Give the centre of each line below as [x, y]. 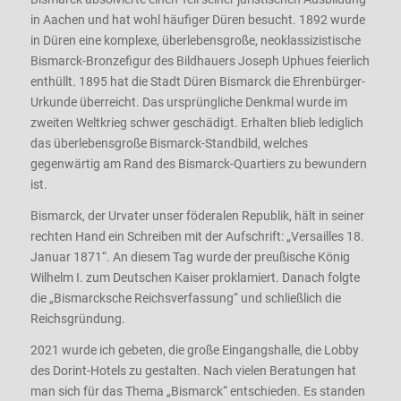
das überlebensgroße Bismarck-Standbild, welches [169, 144]
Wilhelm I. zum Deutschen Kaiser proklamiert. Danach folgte [195, 278]
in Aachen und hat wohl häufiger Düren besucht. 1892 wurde [197, 20]
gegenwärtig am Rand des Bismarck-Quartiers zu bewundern [198, 164]
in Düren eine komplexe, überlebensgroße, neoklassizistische [195, 41]
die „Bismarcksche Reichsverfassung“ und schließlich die [185, 299]
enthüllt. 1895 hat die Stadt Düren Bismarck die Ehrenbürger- [197, 82]
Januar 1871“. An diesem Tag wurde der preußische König [190, 257]
